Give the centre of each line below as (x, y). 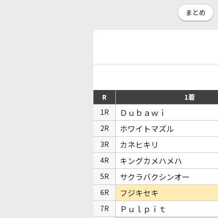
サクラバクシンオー (155, 177)
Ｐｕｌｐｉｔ (143, 209)
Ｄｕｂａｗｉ (143, 112)
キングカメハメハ (151, 161)
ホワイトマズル (147, 128)
